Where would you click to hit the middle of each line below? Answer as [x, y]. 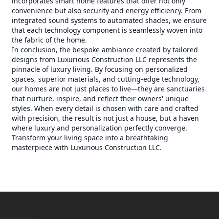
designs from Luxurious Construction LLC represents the [104, 59]
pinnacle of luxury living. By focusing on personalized [100, 69]
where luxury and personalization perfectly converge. [99, 128]
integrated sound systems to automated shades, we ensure [109, 20]
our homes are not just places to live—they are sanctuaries [108, 89]
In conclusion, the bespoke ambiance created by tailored [105, 50]
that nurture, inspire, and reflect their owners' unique [100, 99]
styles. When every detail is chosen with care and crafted [105, 108]
